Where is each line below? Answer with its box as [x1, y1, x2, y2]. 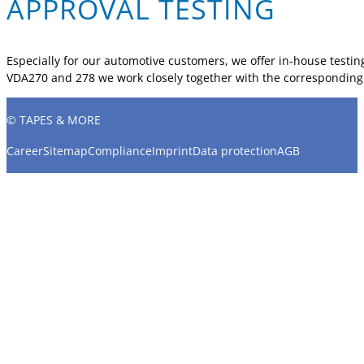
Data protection [193, 142, 277, 158]
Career [6, 142, 43, 158]
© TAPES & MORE [6, 112, 101, 128]
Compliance [88, 142, 152, 158]
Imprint [152, 142, 193, 158]
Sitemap [43, 142, 88, 158]
